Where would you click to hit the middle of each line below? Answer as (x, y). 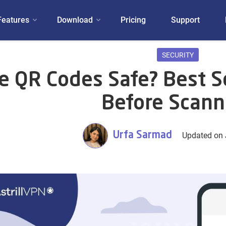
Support (185, 20)
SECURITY (178, 55)
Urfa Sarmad (143, 135)
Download (75, 20)
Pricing (133, 20)
